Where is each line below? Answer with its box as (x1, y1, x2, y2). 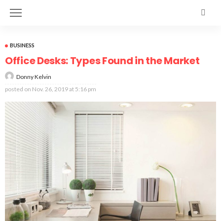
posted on (5, 85, 31, 93)
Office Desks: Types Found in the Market (5, 54, 200, 68)
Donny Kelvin (16, 73, 51, 80)
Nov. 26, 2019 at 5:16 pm (32, 85, 96, 93)
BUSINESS (10, 42, 35, 48)
